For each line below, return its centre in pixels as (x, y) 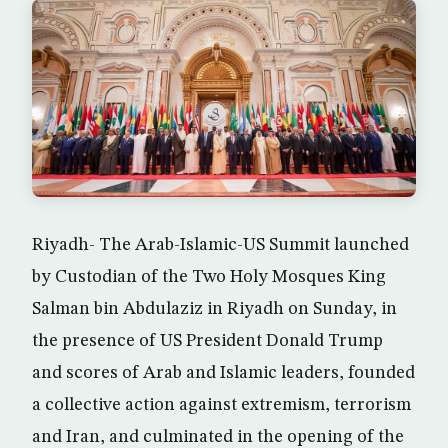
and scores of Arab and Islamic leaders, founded (223, 372)
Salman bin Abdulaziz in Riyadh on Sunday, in (214, 308)
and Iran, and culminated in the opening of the (218, 436)
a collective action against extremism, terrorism (221, 404)
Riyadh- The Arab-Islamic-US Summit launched (220, 244)
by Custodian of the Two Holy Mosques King (209, 276)
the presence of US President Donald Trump (207, 340)
